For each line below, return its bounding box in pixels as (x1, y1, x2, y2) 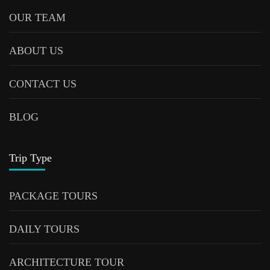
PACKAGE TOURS (9, 189, 98, 202)
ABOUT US (9, 44, 63, 57)
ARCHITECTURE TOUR (9, 256, 124, 268)
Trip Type (9, 151, 52, 164)
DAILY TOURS (9, 222, 80, 235)
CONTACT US (9, 77, 77, 90)
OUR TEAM (9, 11, 66, 24)
